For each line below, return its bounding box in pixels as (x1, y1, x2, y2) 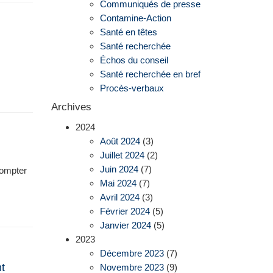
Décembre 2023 (99, 247, 164, 258)
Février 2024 (99, 205, 150, 216)
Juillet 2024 (99, 149, 144, 160)
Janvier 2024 (99, 219, 151, 230)
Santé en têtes (99, 26, 157, 37)
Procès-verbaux (99, 82, 164, 93)
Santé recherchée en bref (99, 68, 200, 79)
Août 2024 (99, 135, 140, 146)
